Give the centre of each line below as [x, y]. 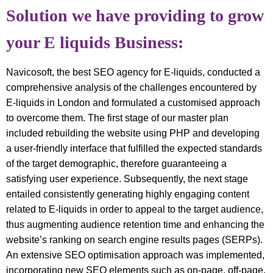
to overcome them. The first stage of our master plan [117, 118]
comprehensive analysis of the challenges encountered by [131, 87]
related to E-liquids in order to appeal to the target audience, [135, 209]
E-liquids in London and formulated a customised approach [133, 102]
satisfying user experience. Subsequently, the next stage [127, 179]
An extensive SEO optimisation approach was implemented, [135, 255]
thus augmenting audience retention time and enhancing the [135, 224]
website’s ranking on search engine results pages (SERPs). [134, 239]
